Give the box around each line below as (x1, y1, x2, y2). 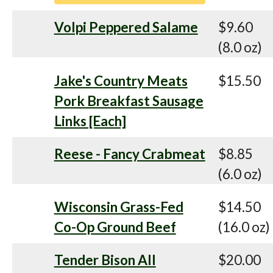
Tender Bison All (54, 252, 156, 269)
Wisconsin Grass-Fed (54, 199, 183, 216)
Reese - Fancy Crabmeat (54, 145, 205, 162)
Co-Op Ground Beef (54, 219, 176, 236)
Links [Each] (54, 112, 126, 129)
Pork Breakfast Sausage (54, 92, 204, 109)
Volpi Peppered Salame (54, 19, 198, 36)
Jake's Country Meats (54, 72, 188, 89)
